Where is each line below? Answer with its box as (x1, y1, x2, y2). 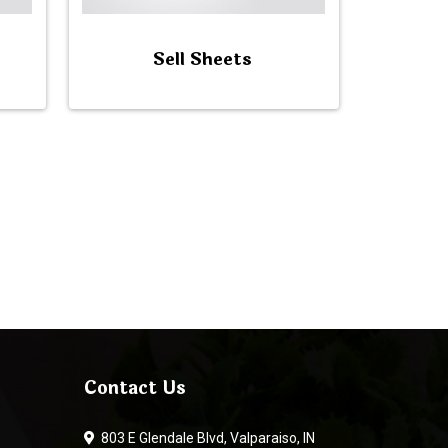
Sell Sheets (152, 46, 252, 73)
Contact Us (83, 374, 186, 402)
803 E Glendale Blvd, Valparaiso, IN (94, 430, 315, 446)
